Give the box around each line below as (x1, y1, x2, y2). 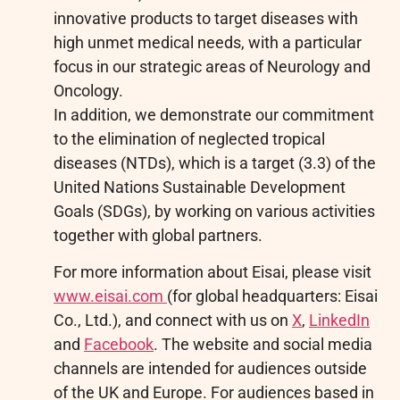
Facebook (84, 335, 154, 354)
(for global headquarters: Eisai (167, 287, 378, 306)
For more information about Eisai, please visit (54, 262, 371, 282)
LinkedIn (309, 311, 370, 330)
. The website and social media (154, 335, 372, 354)
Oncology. (54, 80, 123, 100)
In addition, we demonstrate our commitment (54, 104, 374, 124)
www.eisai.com (54, 287, 167, 306)
